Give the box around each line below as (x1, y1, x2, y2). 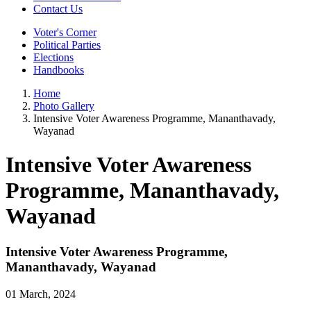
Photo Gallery (33, 100, 94, 112)
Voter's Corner (33, 26, 96, 38)
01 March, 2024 (6, 287, 76, 300)
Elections (33, 51, 74, 63)
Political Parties (33, 39, 101, 51)
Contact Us (33, 3, 83, 15)
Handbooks (33, 64, 84, 76)
